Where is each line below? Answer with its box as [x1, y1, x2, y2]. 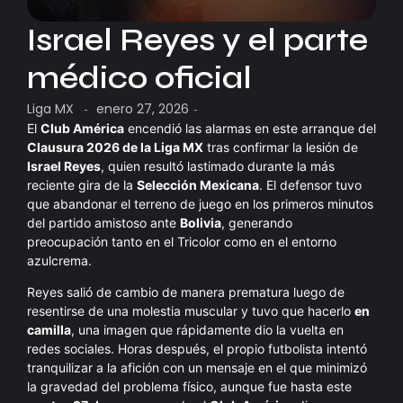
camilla [27, 321, 71, 337]
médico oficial [27, 58, 252, 97]
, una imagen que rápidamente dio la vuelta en [71, 321, 344, 337]
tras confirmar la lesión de [203, 139, 358, 155]
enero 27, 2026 [96, 99, 189, 118]
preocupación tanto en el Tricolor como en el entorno [27, 233, 336, 249]
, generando [221, 214, 292, 230]
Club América [40, 120, 124, 136]
